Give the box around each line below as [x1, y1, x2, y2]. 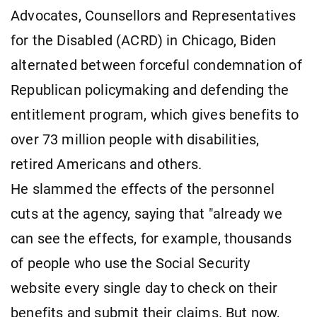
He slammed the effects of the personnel [11, 180, 275, 197]
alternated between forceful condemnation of [11, 57, 302, 74]
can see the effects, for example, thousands [11, 230, 292, 247]
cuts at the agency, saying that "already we [11, 205, 282, 222]
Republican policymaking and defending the [11, 81, 289, 98]
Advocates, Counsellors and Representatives [11, 7, 296, 24]
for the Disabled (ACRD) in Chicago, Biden [11, 32, 277, 49]
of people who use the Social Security [11, 255, 250, 272]
